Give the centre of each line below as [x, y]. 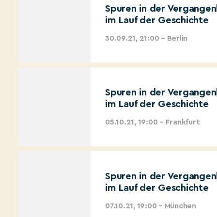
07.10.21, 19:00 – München [151, 206]
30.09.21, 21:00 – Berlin [147, 38]
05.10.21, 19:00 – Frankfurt [153, 122]
